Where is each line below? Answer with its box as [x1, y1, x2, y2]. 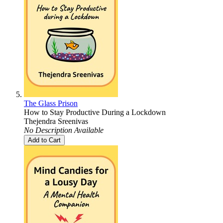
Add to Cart [28, 136, 61, 144]
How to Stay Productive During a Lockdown [24, 108, 166, 116]
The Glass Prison [24, 99, 78, 108]
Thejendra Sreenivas [24, 116, 88, 125]
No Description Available [24, 125, 104, 134]
